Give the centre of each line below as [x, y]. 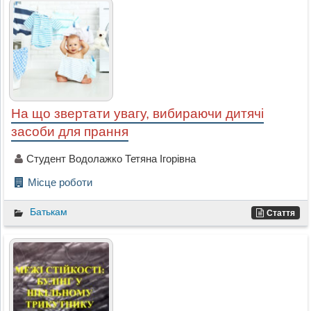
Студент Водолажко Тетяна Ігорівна [111, 158]
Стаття [281, 213]
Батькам [48, 211]
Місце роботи [60, 182]
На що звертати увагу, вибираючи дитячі [137, 113]
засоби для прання [69, 131]
